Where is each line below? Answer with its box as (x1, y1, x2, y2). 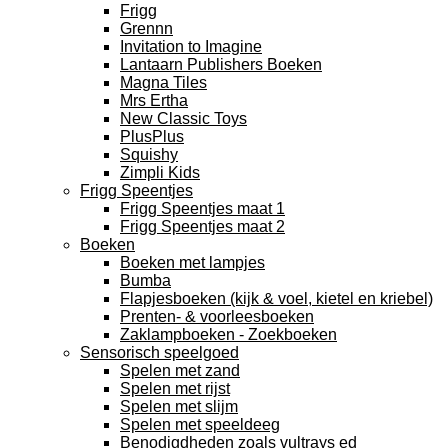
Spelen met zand (120, 362, 240, 379)
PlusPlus (120, 128, 184, 145)
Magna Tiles (120, 74, 207, 91)
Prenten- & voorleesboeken (120, 308, 314, 325)
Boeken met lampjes (120, 254, 265, 271)
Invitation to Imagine (120, 38, 262, 55)
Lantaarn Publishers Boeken (120, 56, 322, 73)
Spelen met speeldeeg (120, 416, 280, 433)
